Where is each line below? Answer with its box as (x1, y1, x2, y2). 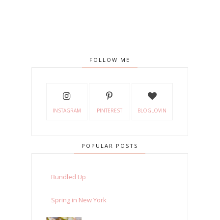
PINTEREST (96, 107, 122, 114)
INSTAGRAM (52, 107, 81, 114)
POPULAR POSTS (82, 142, 138, 150)
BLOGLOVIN (137, 107, 167, 114)
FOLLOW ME (89, 56, 131, 64)
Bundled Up (51, 172, 86, 182)
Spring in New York (51, 195, 107, 205)
